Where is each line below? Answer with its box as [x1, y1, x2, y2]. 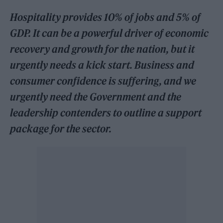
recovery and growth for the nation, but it [10, 42, 195, 55]
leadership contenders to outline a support [10, 106, 202, 119]
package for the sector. [10, 122, 114, 135]
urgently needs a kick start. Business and [10, 58, 195, 71]
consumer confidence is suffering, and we [10, 74, 197, 87]
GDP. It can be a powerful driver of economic [10, 26, 209, 39]
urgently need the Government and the [10, 90, 182, 103]
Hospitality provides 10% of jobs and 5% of [10, 10, 201, 23]
